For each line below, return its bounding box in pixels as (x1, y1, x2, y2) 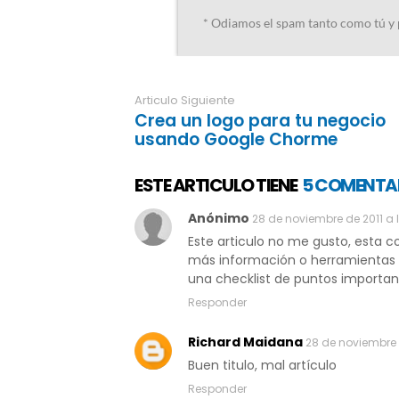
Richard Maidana (188, 332, 303, 351)
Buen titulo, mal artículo (188, 355, 337, 374)
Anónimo (188, 208, 252, 227)
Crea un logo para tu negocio (134, 108, 386, 133)
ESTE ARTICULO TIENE (134, 172, 297, 198)
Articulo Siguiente (134, 91, 235, 109)
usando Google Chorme (134, 126, 338, 151)
